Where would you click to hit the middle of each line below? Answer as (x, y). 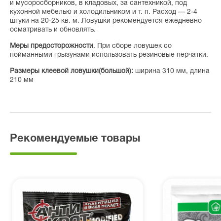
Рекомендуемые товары (75, 139)
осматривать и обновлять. (53, 30)
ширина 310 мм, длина (171, 71)
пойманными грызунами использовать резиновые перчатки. (109, 55)
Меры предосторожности (52, 46)
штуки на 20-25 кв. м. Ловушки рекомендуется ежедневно (106, 21)
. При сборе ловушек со (132, 46)
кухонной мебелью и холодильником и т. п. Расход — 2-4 (104, 12)
